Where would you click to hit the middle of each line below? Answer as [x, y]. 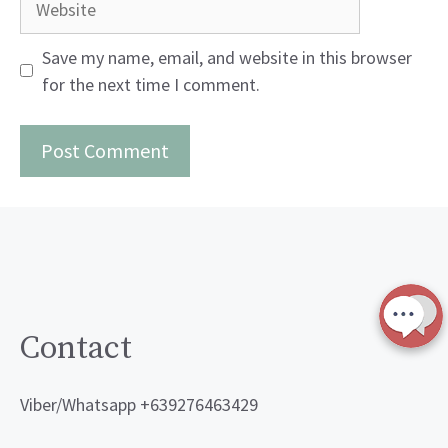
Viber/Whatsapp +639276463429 [139, 404]
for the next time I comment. [151, 84]
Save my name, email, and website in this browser [227, 57]
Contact [76, 348]
